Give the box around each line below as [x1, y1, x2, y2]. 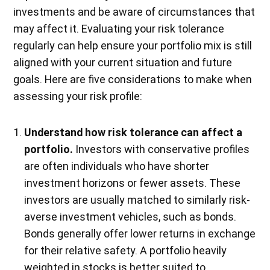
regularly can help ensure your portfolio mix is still [13, 39, 253, 52]
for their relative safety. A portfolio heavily [24, 244, 227, 257]
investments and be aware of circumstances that [13, 5, 256, 19]
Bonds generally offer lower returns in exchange [24, 227, 256, 240]
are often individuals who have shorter [24, 160, 210, 173]
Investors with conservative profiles [73, 143, 250, 156]
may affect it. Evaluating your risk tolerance [13, 22, 225, 36]
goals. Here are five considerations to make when [13, 73, 253, 86]
